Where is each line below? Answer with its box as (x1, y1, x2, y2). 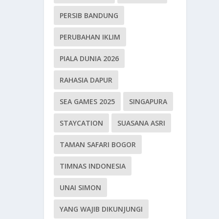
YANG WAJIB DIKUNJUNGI (60, 204, 143, 214)
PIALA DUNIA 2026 (60, 54, 119, 64)
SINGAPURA (129, 97, 168, 107)
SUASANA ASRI (117, 118, 166, 128)
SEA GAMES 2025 (60, 97, 115, 107)
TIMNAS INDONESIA (60, 161, 126, 171)
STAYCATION (60, 118, 104, 128)
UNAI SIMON (60, 183, 102, 193)
